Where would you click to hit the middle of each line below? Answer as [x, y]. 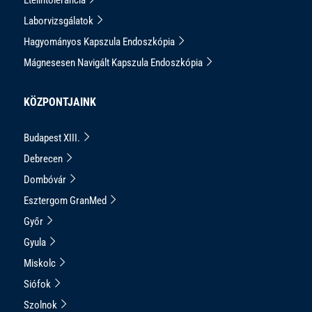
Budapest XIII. [53, 138]
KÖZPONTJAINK [60, 102]
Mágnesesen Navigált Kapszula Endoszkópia [114, 62]
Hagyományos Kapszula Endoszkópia [100, 41]
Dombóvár [46, 179]
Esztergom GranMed [66, 200]
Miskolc [41, 263]
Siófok [38, 284]
